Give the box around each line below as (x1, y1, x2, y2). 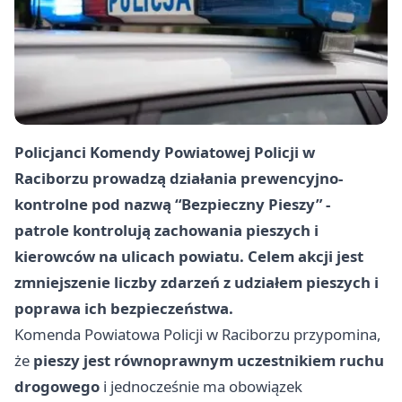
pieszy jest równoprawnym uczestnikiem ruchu (33, 349, 384, 371)
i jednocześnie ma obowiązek (100, 375, 302, 397)
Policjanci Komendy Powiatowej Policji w (14, 141, 315, 162)
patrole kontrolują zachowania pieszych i (14, 219, 319, 240)
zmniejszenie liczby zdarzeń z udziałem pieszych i (14, 271, 379, 293)
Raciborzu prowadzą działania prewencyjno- (14, 167, 343, 188)
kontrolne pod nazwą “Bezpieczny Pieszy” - (14, 193, 330, 214)
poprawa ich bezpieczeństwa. (14, 297, 233, 319)
